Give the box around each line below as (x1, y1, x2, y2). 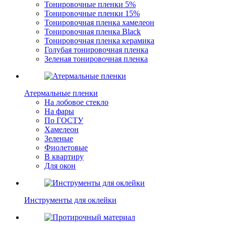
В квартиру (44, 152, 84, 161)
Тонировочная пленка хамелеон (44, 18, 154, 27)
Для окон (44, 161, 76, 170)
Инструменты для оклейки (24, 195, 117, 204)
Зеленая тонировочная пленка (44, 54, 148, 63)
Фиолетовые (44, 143, 88, 152)
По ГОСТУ (44, 116, 83, 125)
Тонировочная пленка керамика (44, 36, 154, 45)
